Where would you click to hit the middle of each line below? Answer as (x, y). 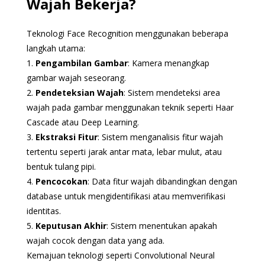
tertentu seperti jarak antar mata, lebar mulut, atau (124, 151)
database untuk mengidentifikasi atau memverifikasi (126, 196)
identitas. (43, 211)
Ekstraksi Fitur (66, 137)
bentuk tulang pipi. (61, 166)
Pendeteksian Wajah (79, 92)
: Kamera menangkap (168, 63)
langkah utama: (56, 48)
